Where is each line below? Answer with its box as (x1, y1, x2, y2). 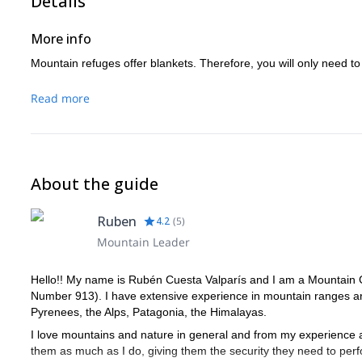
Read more (31, 90, 90, 106)
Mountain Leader (97, 234, 190, 250)
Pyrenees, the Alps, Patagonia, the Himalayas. (31, 305, 267, 318)
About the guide (31, 173, 158, 195)
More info (31, 30, 91, 48)
